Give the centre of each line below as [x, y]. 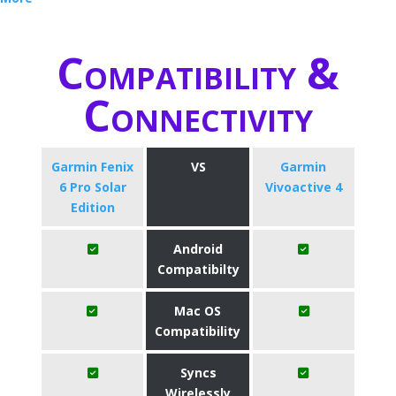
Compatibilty [198, 269]
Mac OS [198, 311]
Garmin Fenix [93, 167]
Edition [92, 207]
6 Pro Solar [92, 187]
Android [198, 249]
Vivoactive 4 [303, 187]
